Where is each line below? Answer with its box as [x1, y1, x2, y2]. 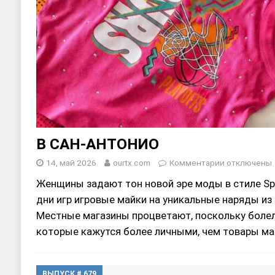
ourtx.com [112, 158, 150, 168]
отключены [224, 158, 272, 168]
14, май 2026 [45, 158, 96, 168]
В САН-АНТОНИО [36, 135, 159, 153]
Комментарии [169, 158, 225, 168]
